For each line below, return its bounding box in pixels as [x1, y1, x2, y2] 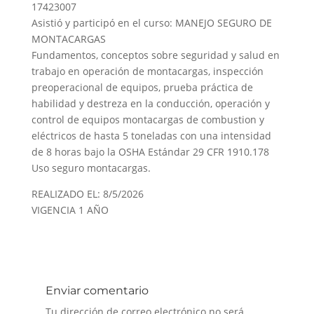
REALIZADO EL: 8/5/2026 [31, 187, 144, 200]
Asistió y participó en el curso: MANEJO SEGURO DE [31, 16, 272, 29]
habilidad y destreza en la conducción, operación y [31, 97, 270, 110]
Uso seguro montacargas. [31, 161, 151, 175]
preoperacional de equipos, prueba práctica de [31, 81, 253, 94]
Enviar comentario [45, 284, 149, 297]
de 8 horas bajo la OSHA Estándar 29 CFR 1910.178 [31, 145, 269, 158]
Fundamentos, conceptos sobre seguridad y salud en [31, 48, 280, 62]
